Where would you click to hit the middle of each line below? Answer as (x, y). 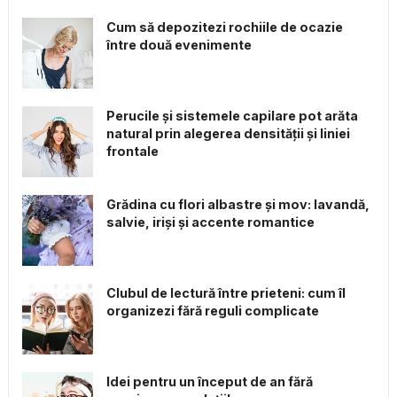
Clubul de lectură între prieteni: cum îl (226, 293)
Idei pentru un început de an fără (209, 382)
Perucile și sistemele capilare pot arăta (232, 116)
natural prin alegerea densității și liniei (228, 134)
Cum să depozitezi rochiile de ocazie (224, 27)
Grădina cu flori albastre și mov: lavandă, (237, 205)
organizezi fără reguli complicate (212, 311)
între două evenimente (179, 45)
